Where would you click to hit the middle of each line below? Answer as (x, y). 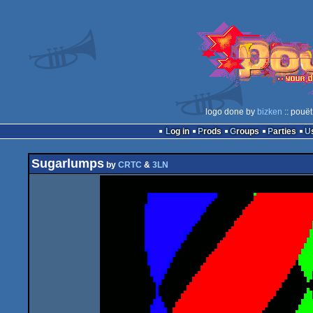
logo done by (231, 112)
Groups (247, 131)
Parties (284, 131)
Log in (180, 131)
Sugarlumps (68, 163)
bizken (269, 112)
